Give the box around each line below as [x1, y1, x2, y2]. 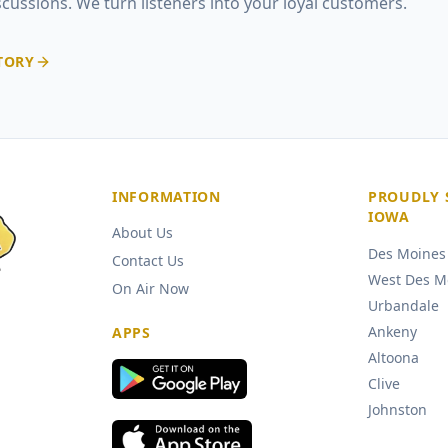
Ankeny [368, 322, 417, 341]
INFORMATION [112, 187, 221, 206]
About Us [112, 223, 173, 242]
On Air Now [112, 279, 189, 298]
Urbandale [368, 296, 439, 315]
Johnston [368, 400, 427, 419]
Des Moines [368, 244, 446, 263]
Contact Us [112, 251, 184, 270]
